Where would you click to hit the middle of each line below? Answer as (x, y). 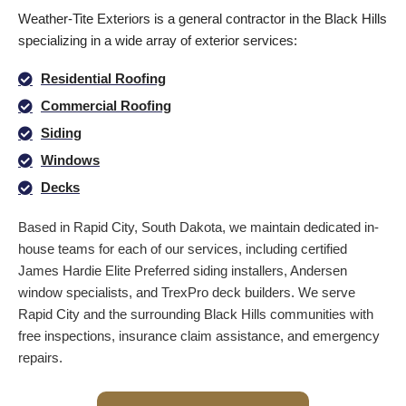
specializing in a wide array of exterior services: (158, 41)
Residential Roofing (103, 78)
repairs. (40, 357)
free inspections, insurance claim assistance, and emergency (199, 335)
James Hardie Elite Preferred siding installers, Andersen (183, 270)
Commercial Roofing (106, 105)
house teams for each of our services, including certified (183, 248)
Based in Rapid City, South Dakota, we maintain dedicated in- (198, 227)
